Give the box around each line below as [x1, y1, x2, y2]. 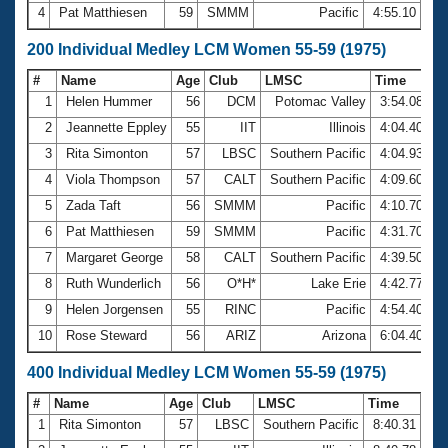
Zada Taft [62, 197, 125, 213]
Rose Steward [62, 327, 151, 343]
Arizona [318, 327, 370, 343]
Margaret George [62, 249, 167, 265]
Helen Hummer [62, 93, 156, 109]
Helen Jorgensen [62, 301, 167, 317]
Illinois [325, 119, 370, 135]
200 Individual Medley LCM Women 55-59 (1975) [27, 40, 386, 58]
